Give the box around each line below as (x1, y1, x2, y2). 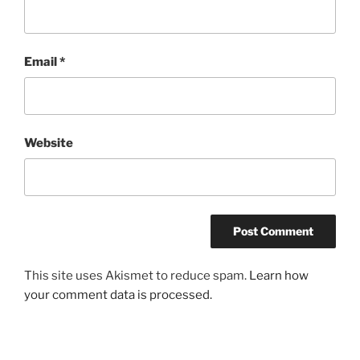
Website (24, 135, 73, 150)
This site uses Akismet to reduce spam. (24, 268, 249, 283)
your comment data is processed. (24, 288, 212, 302)
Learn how (249, 268, 309, 283)
